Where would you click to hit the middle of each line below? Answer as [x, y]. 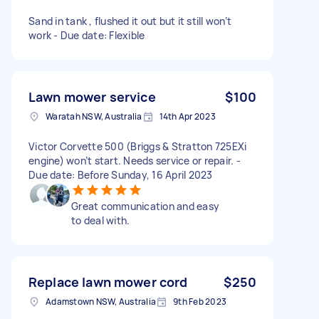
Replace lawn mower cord [108, 282]
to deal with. [101, 220]
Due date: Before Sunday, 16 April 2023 [121, 174]
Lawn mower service [92, 96]
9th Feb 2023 [200, 301]
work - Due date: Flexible [87, 35]
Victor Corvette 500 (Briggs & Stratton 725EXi [138, 146]
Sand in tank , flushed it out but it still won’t [130, 21]
